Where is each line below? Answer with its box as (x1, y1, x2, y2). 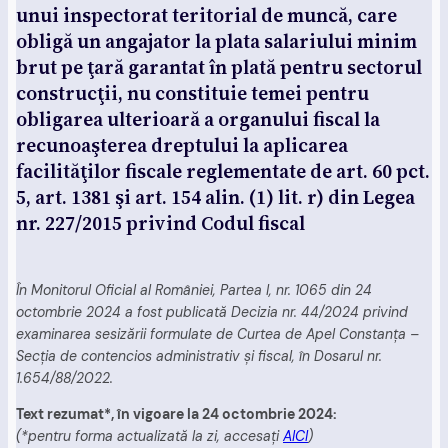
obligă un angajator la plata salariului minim (16, 28, 417, 55)
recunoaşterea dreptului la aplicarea (16, 132, 348, 159)
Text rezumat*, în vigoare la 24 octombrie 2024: (16, 405, 337, 424)
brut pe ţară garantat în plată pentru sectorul (16, 54, 422, 81)
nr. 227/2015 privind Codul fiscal (16, 210, 305, 237)
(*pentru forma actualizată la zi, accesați (16, 427, 283, 446)
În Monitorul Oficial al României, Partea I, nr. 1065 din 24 (16, 281, 372, 300)
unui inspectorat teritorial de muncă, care (16, 2, 397, 29)
